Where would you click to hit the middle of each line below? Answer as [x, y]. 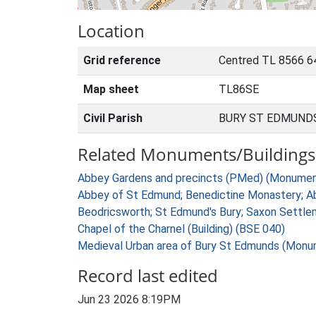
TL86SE [239, 89]
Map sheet [111, 89]
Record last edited [148, 275]
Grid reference [122, 60]
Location [111, 31]
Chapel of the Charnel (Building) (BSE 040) [181, 229]
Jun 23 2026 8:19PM [129, 299]
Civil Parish [113, 118]
